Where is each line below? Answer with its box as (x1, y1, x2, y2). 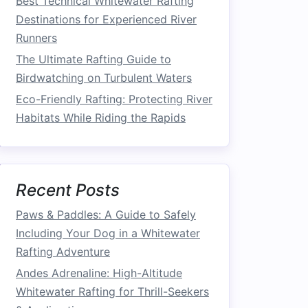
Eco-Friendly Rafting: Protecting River (16, 92, 212, 106)
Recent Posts (16, 180, 120, 200)
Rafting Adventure (16, 245, 110, 258)
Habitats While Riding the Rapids (16, 111, 186, 124)
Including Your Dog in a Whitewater (16, 226, 200, 240)
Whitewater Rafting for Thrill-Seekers (16, 285, 209, 298)
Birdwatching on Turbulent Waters (16, 71, 192, 85)
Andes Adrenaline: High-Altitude (16, 266, 182, 280)
